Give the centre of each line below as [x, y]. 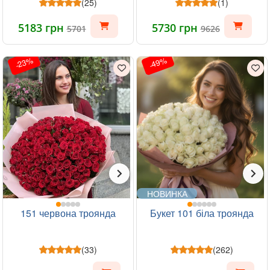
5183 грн [42, 27]
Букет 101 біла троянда [202, 213]
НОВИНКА [167, 193]
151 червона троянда [68, 213]
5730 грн [176, 27]
